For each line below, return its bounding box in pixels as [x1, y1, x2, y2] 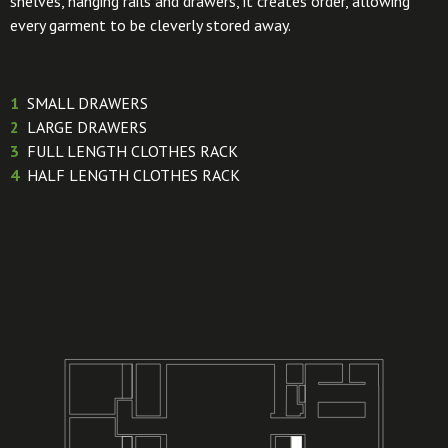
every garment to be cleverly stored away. [10, 14, 291, 35]
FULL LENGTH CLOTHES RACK [23, 140, 238, 161]
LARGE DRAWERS [19, 116, 147, 137]
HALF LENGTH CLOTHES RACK [23, 164, 240, 185]
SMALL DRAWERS [19, 92, 148, 113]
